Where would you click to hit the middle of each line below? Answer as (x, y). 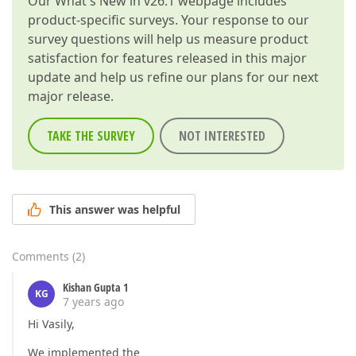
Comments (41, 257)
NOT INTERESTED (222, 136)
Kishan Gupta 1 (95, 288)
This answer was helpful (115, 210)
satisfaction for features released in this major (167, 58)
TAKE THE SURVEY (91, 136)
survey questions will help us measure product (168, 39)
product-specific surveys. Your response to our (168, 20)
